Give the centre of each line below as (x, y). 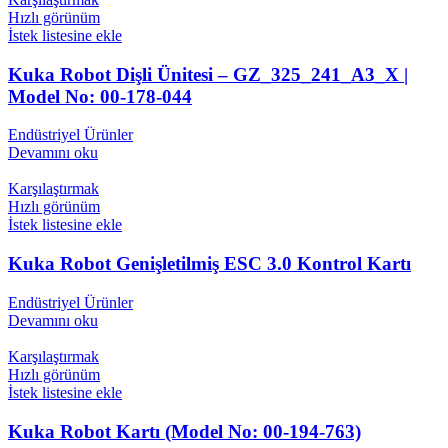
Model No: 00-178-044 (100, 96)
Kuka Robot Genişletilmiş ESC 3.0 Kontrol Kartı (209, 264)
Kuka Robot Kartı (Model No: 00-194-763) (184, 431)
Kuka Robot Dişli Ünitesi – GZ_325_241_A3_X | (208, 74)
